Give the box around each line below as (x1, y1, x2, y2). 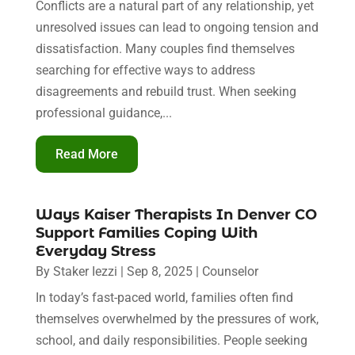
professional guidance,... (35, 105, 172, 120)
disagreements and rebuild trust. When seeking (35, 83, 296, 99)
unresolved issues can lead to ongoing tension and (35, 19, 319, 35)
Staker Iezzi (52, 263, 117, 279)
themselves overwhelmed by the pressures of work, (35, 311, 319, 326)
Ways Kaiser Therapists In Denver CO (35, 205, 317, 223)
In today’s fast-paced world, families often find (35, 289, 293, 305)
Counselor (201, 263, 258, 279)
